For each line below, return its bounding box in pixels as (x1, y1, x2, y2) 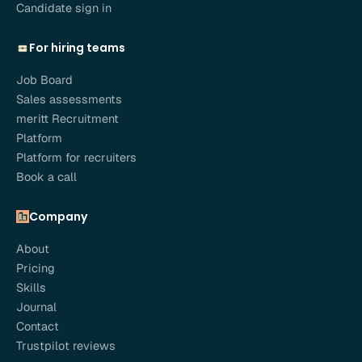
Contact (16, 318, 59, 334)
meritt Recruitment (16, 111, 119, 126)
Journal (16, 299, 57, 314)
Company (29, 208, 87, 225)
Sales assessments (16, 91, 122, 107)
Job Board (16, 72, 73, 87)
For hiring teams (29, 40, 125, 56)
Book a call (16, 169, 77, 184)
